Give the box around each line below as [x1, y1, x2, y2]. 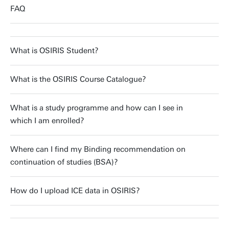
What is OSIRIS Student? [10, 45, 99, 55]
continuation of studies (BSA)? [10, 157, 118, 167]
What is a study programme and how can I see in [10, 103, 183, 112]
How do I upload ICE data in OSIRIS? [10, 186, 140, 195]
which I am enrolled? [10, 116, 84, 125]
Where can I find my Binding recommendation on [10, 144, 186, 154]
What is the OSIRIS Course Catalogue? [10, 74, 146, 84]
